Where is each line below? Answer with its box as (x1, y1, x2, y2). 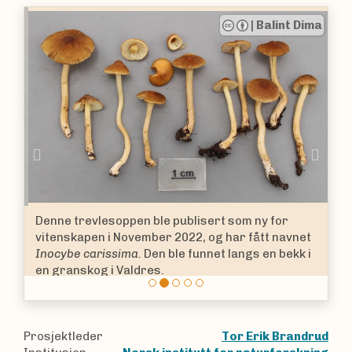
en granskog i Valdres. (31, 262, 160, 277)
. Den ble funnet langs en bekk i (134, 246, 307, 261)
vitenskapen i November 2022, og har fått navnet (31, 229, 307, 244)
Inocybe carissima (31, 246, 134, 261)
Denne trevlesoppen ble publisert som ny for (31, 213, 284, 228)
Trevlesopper (86, 288, 166, 303)
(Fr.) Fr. (216, 288, 258, 303)
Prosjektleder (24, 329, 103, 344)
